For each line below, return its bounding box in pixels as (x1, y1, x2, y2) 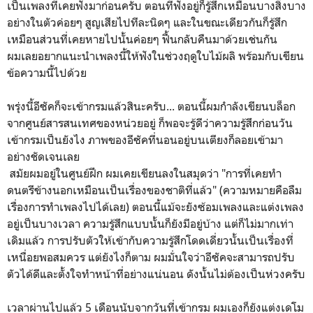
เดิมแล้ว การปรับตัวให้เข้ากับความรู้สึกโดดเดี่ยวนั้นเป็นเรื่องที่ (7, 233, 293, 247)
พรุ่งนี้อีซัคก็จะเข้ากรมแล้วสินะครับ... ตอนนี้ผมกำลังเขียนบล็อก (7, 99, 296, 113)
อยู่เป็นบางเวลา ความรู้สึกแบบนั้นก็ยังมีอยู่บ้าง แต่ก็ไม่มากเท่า (7, 216, 293, 231)
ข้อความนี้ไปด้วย (7, 65, 87, 80)
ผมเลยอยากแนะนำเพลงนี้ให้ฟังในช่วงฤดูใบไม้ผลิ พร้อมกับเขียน (7, 48, 304, 63)
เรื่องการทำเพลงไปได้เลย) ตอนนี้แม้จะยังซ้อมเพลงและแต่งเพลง (7, 199, 304, 214)
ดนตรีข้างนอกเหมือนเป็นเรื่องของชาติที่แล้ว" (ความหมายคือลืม (7, 182, 302, 197)
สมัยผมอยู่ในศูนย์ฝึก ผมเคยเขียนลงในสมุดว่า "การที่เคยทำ (7, 166, 282, 180)
